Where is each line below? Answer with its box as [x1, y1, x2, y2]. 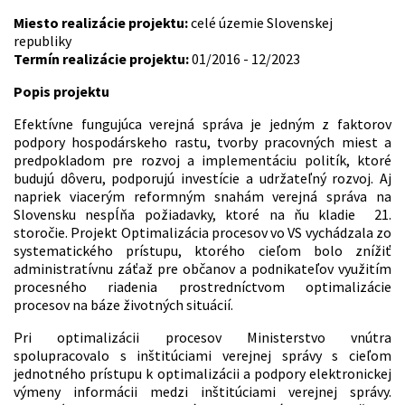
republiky [14, 31, 71, 50]
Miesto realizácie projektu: [14, 13, 191, 32]
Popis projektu [14, 81, 109, 100]
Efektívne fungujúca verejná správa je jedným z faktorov [14, 114, 391, 133]
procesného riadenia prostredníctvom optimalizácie [14, 277, 391, 296]
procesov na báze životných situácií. [14, 295, 233, 314]
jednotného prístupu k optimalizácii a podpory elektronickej [14, 363, 391, 382]
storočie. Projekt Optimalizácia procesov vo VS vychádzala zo [14, 222, 391, 241]
